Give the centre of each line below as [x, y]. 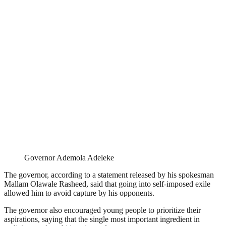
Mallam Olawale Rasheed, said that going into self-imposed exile [107, 184]
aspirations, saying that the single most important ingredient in [102, 219]
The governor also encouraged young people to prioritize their [102, 210]
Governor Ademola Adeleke [69, 158]
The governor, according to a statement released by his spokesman [109, 175]
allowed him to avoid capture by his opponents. [79, 193]
